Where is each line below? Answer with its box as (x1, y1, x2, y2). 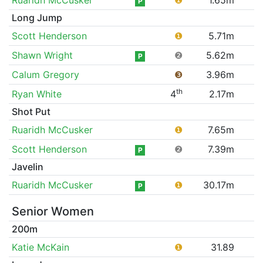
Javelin (11, 160, 43, 173)
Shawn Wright (11, 49, 73, 61)
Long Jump (11, 11, 62, 23)
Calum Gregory (11, 68, 79, 80)
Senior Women (11, 204, 94, 218)
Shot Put (11, 105, 50, 117)
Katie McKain (11, 241, 69, 253)
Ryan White (11, 87, 62, 100)
